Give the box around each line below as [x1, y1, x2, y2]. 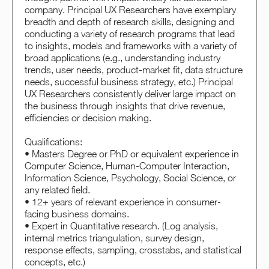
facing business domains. [25, 208, 129, 220]
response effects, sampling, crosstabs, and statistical [25, 244, 241, 256]
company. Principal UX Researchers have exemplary [25, 4, 236, 16]
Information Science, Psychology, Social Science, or [25, 172, 236, 184]
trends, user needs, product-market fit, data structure [25, 64, 243, 76]
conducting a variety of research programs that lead [25, 28, 235, 40]
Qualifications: [25, 136, 82, 148]
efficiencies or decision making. [25, 112, 151, 124]
